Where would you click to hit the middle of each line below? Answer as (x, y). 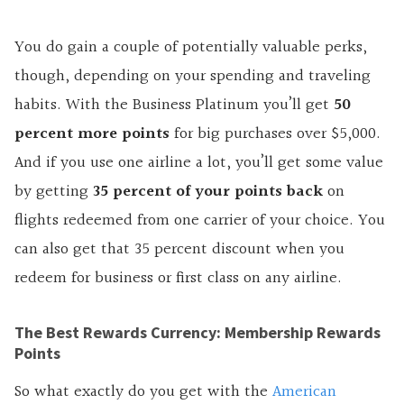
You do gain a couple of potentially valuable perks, (191, 47)
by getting (54, 191)
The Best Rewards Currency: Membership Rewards (197, 332)
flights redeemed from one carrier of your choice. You (200, 220)
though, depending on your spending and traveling (193, 76)
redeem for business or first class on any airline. (178, 278)
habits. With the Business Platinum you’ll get (174, 105)
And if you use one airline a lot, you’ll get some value (199, 162)
